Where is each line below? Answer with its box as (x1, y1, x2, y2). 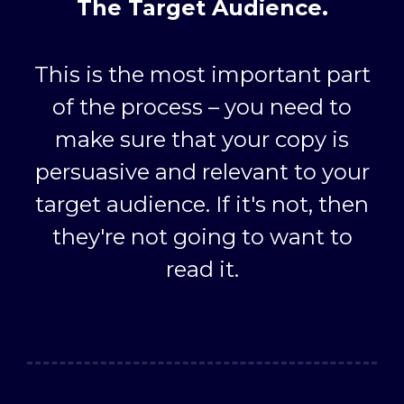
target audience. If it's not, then (35, 191, 369, 218)
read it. (165, 256, 239, 283)
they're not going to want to (51, 224, 353, 251)
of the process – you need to (52, 94, 352, 121)
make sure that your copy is (55, 126, 349, 153)
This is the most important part (33, 61, 371, 88)
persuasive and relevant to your (34, 159, 370, 186)
